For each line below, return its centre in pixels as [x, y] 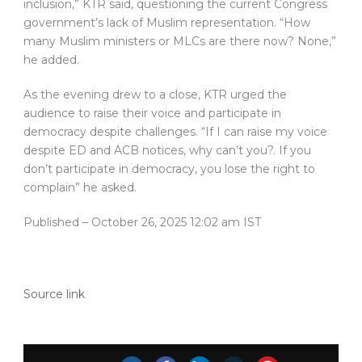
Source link [54, 295]
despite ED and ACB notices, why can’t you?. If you [167, 151]
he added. [53, 60]
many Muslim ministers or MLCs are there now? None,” [180, 42]
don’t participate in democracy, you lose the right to [169, 169]
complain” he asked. [80, 188]
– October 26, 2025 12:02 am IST [172, 223]
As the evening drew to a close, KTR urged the [155, 95]
